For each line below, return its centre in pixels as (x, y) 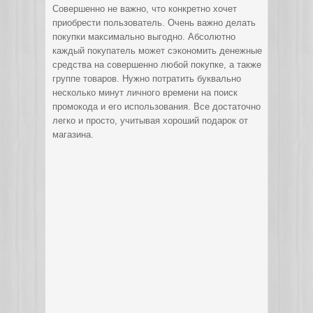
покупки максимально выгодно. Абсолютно (144, 37)
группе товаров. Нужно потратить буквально (147, 79)
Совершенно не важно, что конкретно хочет (145, 9)
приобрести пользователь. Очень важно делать (154, 23)
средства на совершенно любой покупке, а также (157, 65)
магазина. (73, 134)
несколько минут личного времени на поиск (145, 93)
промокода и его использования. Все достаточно (156, 107)
